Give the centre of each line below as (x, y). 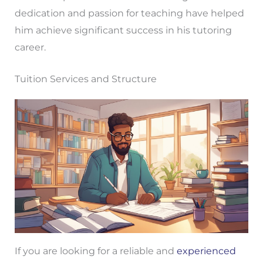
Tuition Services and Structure (85, 79)
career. (30, 47)
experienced (206, 251)
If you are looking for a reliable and (95, 251)
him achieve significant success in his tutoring (123, 30)
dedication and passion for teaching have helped (129, 13)
